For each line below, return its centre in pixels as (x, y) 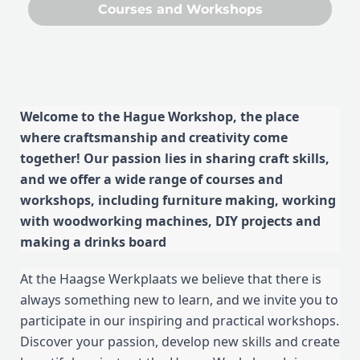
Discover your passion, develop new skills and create (180, 342)
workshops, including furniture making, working (178, 200)
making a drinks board (93, 242)
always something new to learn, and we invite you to (179, 300)
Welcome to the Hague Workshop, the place (160, 117)
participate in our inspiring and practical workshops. (180, 321)
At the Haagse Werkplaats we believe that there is (171, 279)
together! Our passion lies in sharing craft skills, (175, 159)
